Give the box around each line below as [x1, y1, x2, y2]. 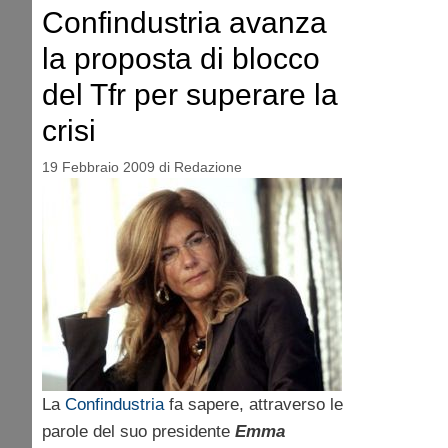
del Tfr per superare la [42, 78, 338, 112]
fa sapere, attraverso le [164, 394, 343, 414]
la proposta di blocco [42, 42, 320, 76]
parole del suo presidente [42, 421, 235, 441]
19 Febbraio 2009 [42, 158, 155, 175]
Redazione [174, 158, 242, 175]
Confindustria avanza [42, 6, 327, 40]
